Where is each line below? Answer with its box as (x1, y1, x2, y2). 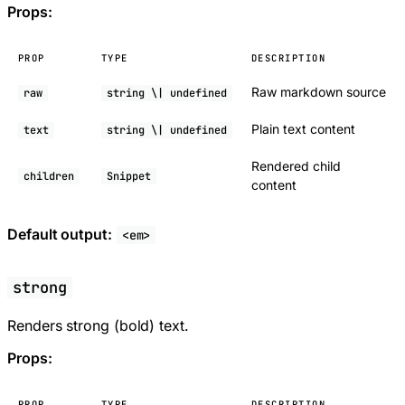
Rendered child (251, 158, 341, 174)
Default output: (7, 225, 112, 244)
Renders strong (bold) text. (7, 316, 189, 335)
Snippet (107, 169, 151, 184)
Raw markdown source (251, 84, 386, 100)
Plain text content (251, 121, 355, 137)
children (24, 169, 74, 184)
